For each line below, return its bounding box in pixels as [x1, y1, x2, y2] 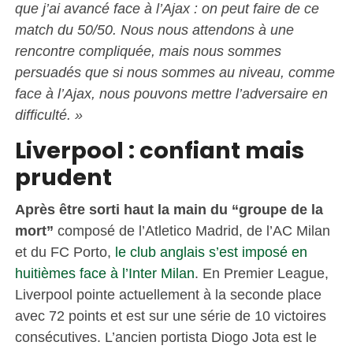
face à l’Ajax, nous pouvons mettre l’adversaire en [14, 84, 328, 102]
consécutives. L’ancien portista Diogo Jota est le [14, 328, 317, 345]
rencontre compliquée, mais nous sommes [14, 42, 281, 59]
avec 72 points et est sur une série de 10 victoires [14, 307, 326, 324]
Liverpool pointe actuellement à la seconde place [14, 285, 321, 303]
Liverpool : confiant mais [14, 134, 304, 166]
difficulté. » [14, 106, 83, 123]
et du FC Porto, [14, 243, 111, 260]
